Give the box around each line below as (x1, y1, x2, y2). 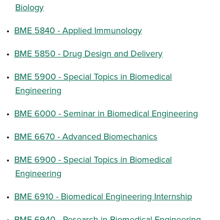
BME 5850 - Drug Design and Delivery (14, 47, 163, 59)
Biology (15, 1, 44, 13)
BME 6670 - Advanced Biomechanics (14, 130, 157, 142)
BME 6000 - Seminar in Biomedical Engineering (14, 107, 198, 119)
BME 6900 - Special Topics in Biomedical (14, 153, 172, 165)
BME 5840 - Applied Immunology (14, 24, 142, 36)
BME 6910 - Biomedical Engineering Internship (14, 190, 192, 202)
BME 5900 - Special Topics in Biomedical (14, 70, 172, 82)
